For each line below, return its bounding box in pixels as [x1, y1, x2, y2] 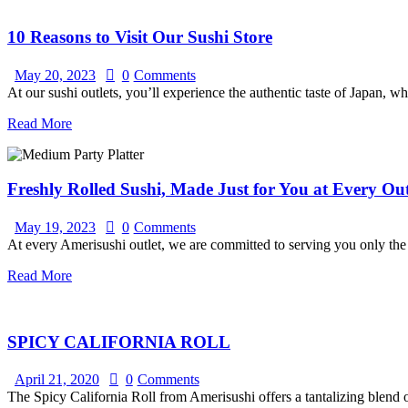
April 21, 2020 [15, 372, 99, 388]
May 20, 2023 [15, 66, 96, 83]
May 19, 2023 [15, 219, 96, 236]
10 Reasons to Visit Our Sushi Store [7, 26, 272, 46]
